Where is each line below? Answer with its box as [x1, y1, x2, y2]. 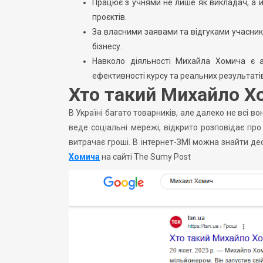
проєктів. [92, 12, 127, 22]
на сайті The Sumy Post [100, 152, 191, 161]
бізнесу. [92, 42, 122, 51]
